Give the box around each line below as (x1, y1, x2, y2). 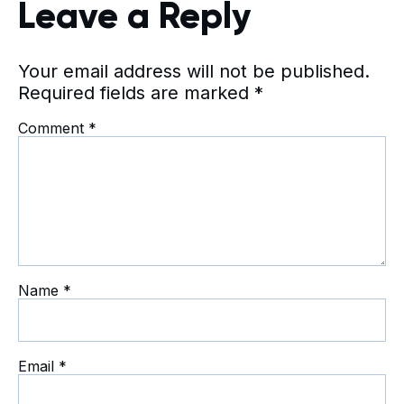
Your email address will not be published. (18, 60, 370, 83)
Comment (18, 119, 88, 138)
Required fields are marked (18, 82, 254, 105)
